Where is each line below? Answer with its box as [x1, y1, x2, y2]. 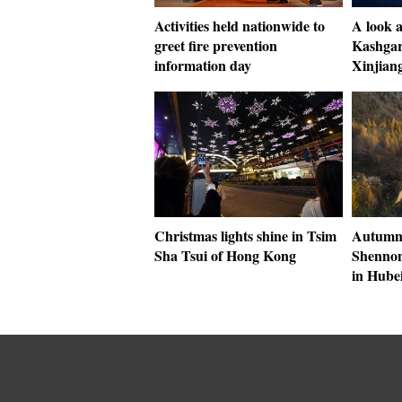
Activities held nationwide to [154, 15, 325, 36]
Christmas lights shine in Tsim [154, 225, 336, 246]
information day [154, 55, 251, 75]
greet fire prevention [154, 35, 277, 56]
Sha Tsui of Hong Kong [154, 245, 296, 266]
